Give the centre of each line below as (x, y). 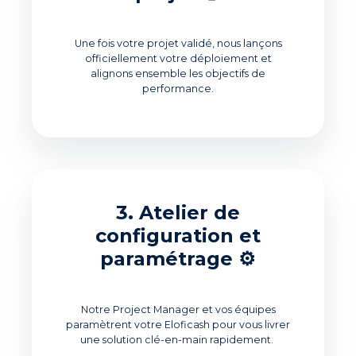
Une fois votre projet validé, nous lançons (178, 44)
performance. (178, 89)
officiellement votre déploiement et (178, 59)
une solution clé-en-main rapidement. (177, 340)
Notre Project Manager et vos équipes (178, 310)
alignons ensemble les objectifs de (178, 74)
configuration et (178, 236)
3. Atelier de (178, 213)
